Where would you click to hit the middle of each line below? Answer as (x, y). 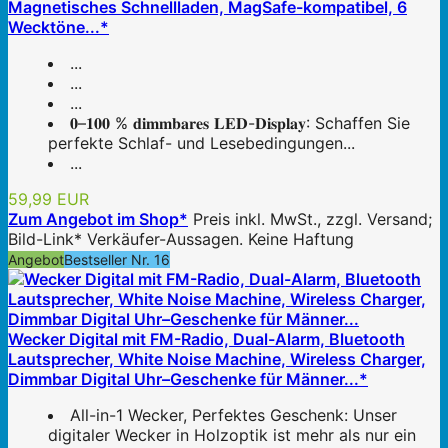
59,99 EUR (48, 199)
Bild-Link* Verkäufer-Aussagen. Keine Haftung (181, 239)
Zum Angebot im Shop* (98, 219)
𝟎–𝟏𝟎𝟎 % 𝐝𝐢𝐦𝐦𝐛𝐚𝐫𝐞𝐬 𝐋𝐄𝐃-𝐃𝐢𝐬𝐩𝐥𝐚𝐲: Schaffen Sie (240, 123)
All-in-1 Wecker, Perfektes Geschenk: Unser (233, 415)
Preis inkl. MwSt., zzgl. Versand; (312, 219)
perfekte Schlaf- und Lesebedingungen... (201, 143)
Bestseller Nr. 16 (117, 260)
